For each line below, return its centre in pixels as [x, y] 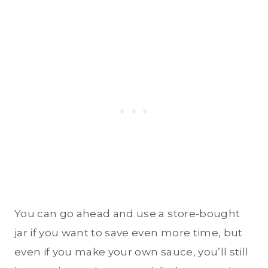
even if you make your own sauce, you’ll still [132, 252]
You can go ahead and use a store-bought [127, 214]
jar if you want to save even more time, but [129, 233]
